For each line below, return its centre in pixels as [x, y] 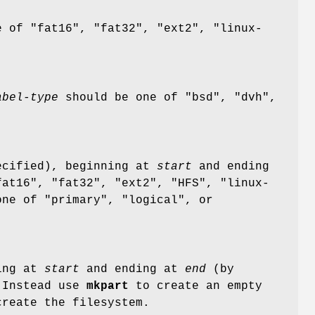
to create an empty [195, 287]
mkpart [108, 287]
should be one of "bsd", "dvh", [167, 98]
